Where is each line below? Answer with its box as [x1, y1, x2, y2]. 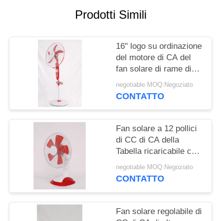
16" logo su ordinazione [116, 41, 202, 51]
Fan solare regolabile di [116, 206, 202, 216]
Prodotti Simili [74, 8, 147, 22]
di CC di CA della [116, 135, 180, 145]
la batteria [116, 158, 153, 168]
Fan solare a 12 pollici [116, 124, 197, 134]
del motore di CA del [116, 53, 191, 63]
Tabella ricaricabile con [116, 147, 201, 156]
